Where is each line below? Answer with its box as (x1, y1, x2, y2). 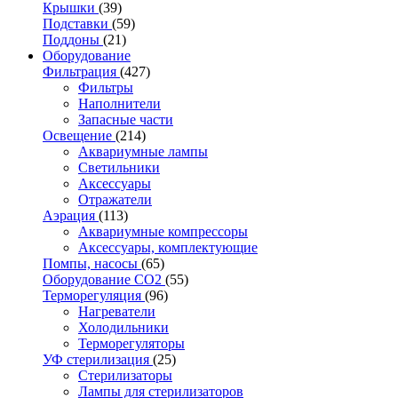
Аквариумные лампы (78, 143, 208, 159)
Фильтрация (43, 63, 120, 79)
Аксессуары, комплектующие (78, 239, 258, 255)
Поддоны (43, 31, 103, 47)
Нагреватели (78, 303, 155, 319)
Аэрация (43, 207, 99, 223)
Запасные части (78, 111, 173, 127)
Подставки (43, 15, 112, 31)
